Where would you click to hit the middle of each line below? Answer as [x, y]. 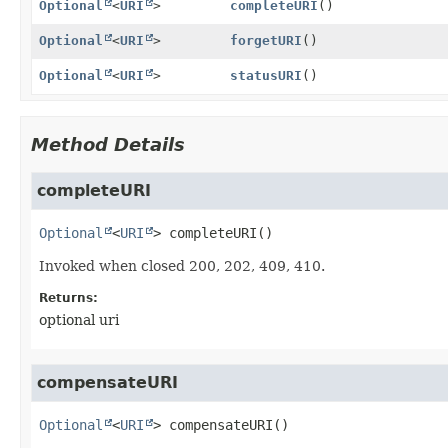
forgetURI [265, 40]
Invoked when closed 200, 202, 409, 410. [182, 265]
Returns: [68, 297]
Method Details [108, 144]
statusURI [265, 75]
